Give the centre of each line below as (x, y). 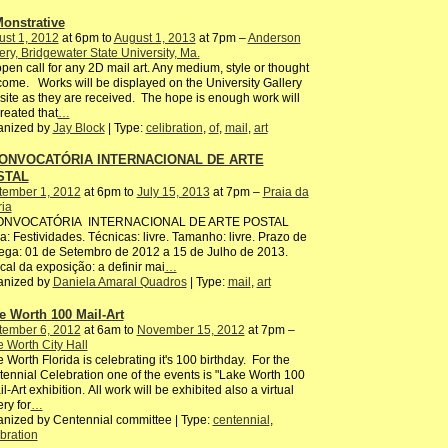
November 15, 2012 (190, 329)
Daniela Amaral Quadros (119, 282)
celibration (174, 127)
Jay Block (78, 127)
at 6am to (108, 329)
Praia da (285, 192)
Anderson (274, 37)
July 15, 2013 (173, 192)
